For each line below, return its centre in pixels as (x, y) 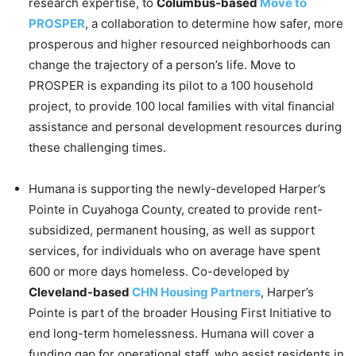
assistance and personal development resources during (185, 127)
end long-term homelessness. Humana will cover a (171, 334)
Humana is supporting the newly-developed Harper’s (177, 189)
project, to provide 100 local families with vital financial (182, 106)
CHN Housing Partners (196, 292)
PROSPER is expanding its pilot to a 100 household (171, 86)
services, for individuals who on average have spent (174, 251)
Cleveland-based (80, 292)
